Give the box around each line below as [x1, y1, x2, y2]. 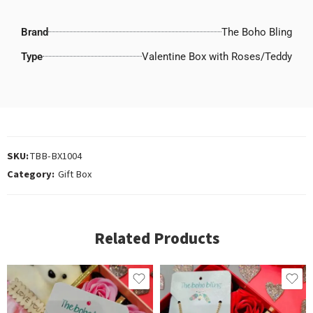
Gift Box [58, 167, 92, 181]
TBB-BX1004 [30, 149, 82, 163]
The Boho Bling [221, 25, 292, 38]
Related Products [94, 228, 219, 249]
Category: [7, 167, 54, 181]
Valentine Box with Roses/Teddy [142, 50, 292, 63]
